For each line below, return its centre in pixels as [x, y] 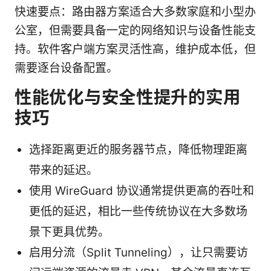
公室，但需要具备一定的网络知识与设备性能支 [135, 30]
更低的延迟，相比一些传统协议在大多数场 [138, 211]
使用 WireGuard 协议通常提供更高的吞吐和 [142, 191]
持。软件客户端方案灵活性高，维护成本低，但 [135, 49]
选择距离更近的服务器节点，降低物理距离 [138, 149]
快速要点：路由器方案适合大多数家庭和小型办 [135, 11]
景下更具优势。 [69, 232]
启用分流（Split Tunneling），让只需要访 [139, 252]
